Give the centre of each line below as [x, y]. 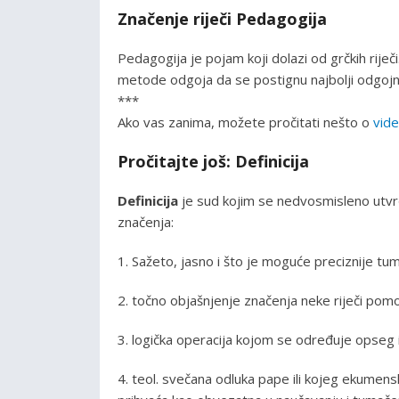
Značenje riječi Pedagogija [222, 18]
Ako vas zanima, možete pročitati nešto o [245, 122]
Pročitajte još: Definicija [213, 161]
